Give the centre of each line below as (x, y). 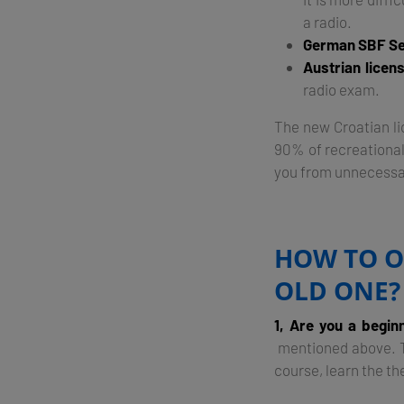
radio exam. (341, 89)
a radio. (327, 21)
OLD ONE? (337, 290)
